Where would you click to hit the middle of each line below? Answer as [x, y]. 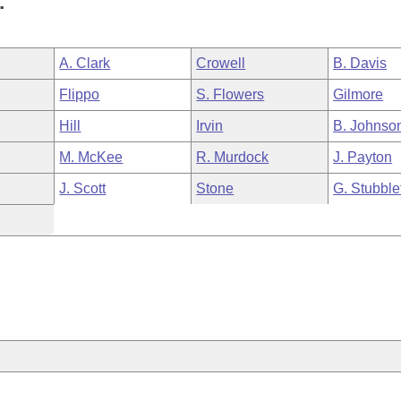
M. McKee [91, 157]
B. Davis [360, 63]
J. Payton [363, 157]
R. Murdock [233, 157]
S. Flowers [230, 94]
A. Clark [85, 63]
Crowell [221, 63]
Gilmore [358, 94]
